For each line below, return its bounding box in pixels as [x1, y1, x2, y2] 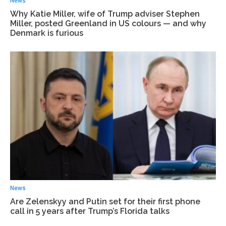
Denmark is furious [10, 28, 83, 38]
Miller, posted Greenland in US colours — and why [10, 19, 206, 29]
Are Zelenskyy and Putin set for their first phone [10, 197, 200, 207]
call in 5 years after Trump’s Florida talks [10, 206, 169, 216]
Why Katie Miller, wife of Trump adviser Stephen [10, 9, 200, 19]
